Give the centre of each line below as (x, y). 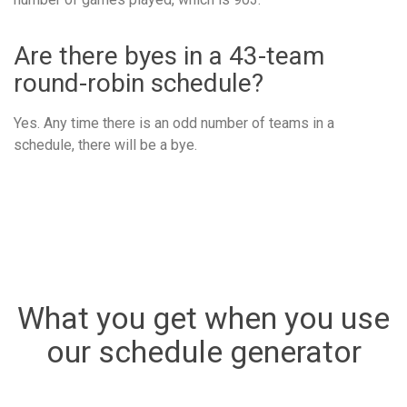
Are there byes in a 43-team (169, 55)
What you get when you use (203, 318)
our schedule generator (203, 352)
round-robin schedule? (139, 83)
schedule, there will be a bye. (105, 145)
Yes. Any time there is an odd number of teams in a (174, 123)
